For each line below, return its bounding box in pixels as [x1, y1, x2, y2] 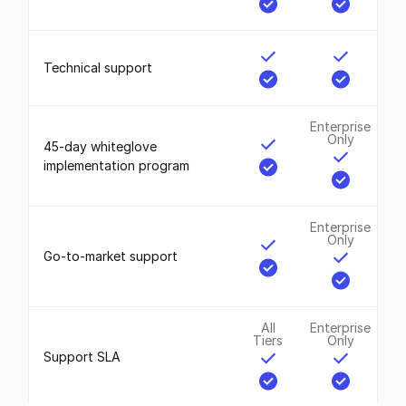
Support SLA [43, 349, 121, 365]
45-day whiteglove [43, 138, 158, 154]
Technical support [43, 60, 153, 76]
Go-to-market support [43, 248, 179, 265]
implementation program [43, 157, 190, 173]
